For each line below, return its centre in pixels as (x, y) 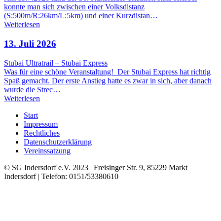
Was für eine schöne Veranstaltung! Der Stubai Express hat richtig (107, 72)
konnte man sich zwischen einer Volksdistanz (74, 7)
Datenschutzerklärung (58, 142)
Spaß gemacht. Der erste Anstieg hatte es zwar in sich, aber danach (108, 80)
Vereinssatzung (47, 150)
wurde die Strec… (32, 89)
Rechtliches (42, 133)
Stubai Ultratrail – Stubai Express (56, 63)
